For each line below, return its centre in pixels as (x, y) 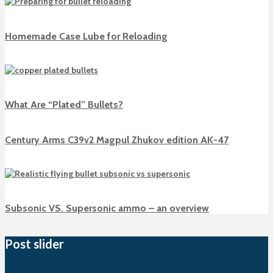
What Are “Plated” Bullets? (64, 105)
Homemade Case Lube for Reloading (86, 36)
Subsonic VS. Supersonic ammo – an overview (107, 208)
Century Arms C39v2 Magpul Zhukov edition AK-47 (117, 140)
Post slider (34, 244)
